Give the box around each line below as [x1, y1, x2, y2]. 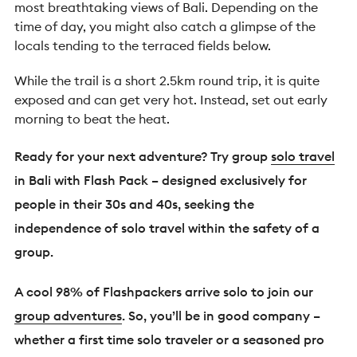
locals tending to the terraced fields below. [14, 37, 274, 53]
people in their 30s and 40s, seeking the [14, 196, 254, 212]
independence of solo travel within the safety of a [14, 220, 320, 236]
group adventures [14, 308, 122, 324]
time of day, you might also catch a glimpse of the [14, 18, 316, 34]
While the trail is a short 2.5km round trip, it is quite [14, 73, 320, 88]
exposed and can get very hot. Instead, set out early [14, 92, 328, 108]
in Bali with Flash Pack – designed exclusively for [14, 172, 307, 188]
